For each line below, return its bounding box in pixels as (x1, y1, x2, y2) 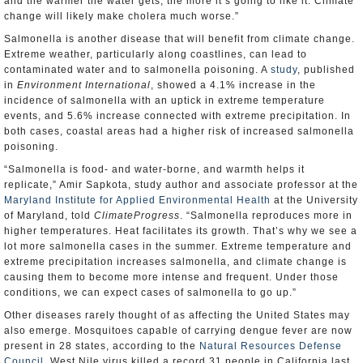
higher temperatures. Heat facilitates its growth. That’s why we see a (4, 225, 357, 237)
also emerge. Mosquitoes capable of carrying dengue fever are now (4, 325, 352, 336)
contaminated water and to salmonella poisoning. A (4, 64, 271, 75)
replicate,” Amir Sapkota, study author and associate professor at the (4, 179, 358, 190)
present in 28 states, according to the (4, 340, 199, 352)
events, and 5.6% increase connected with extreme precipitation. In (4, 110, 351, 122)
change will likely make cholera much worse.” (4, 11, 239, 22)
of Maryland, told (4, 210, 94, 221)
